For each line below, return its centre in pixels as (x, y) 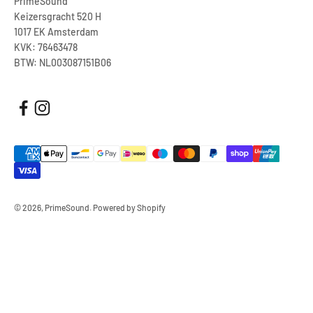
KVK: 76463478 (46, 48)
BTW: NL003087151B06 (63, 63)
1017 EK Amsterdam (56, 32)
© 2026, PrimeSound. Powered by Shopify (90, 208)
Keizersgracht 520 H (58, 17)
